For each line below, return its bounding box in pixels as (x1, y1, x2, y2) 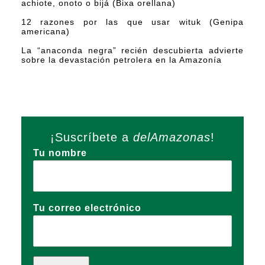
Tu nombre (33, 148, 87, 159)
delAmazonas (133, 131, 211, 144)
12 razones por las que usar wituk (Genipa (21, 17, 244, 27)
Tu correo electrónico (33, 203, 141, 214)
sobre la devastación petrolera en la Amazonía (21, 55, 222, 65)
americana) (21, 27, 70, 37)
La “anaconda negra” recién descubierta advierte (21, 46, 244, 56)
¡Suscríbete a (50, 131, 133, 144)
